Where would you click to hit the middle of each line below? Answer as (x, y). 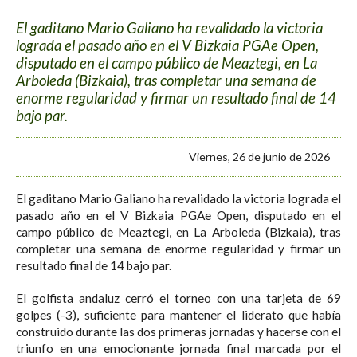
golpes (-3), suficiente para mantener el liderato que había (178, 314)
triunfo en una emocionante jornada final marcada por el (178, 348)
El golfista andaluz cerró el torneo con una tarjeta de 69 (178, 298)
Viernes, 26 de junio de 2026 (259, 157)
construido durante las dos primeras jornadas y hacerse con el (178, 331)
